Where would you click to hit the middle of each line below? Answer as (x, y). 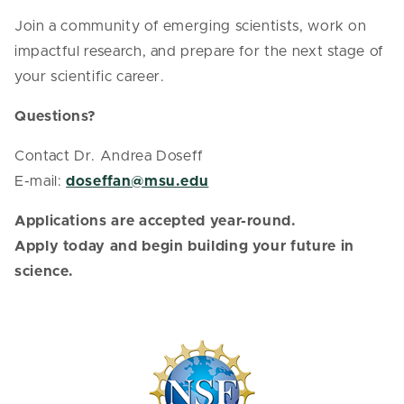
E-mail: (41, 182)
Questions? (55, 117)
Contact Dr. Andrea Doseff (109, 156)
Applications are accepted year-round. (158, 221)
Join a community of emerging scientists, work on (191, 27)
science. (45, 272)
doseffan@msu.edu (138, 182)
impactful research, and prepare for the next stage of (199, 52)
